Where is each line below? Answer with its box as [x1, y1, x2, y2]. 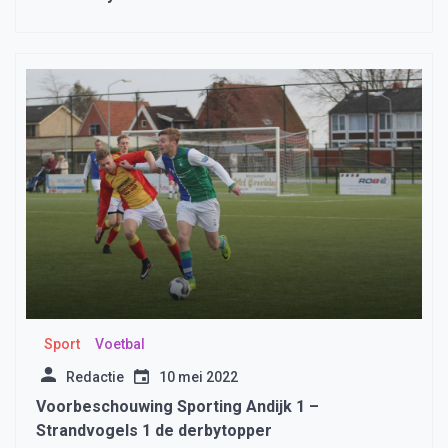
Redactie [66, 369, 124, 386]
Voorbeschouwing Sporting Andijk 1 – [36, 397, 319, 417]
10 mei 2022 [159, 369, 238, 386]
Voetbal [94, 336, 145, 353]
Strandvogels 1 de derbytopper [36, 421, 272, 441]
